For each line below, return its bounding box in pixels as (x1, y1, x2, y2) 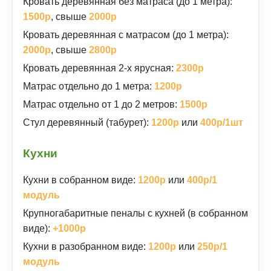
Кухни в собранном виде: (23, 175, 138, 185)
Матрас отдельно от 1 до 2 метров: (23, 99, 180, 109)
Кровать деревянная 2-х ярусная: (23, 63, 176, 73)
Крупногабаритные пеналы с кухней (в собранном (23, 208, 248, 218)
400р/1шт (200, 117, 243, 128)
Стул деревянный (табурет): (23, 117, 151, 128)
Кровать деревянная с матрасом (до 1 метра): (23, 30, 229, 40)
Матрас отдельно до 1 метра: (23, 81, 154, 91)
